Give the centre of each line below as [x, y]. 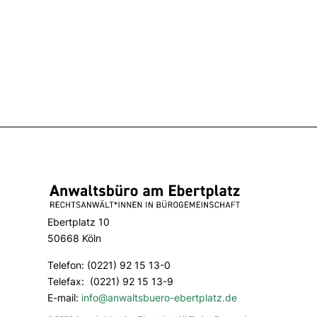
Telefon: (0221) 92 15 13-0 [109, 265]
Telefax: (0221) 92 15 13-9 [111, 281]
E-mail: [65, 297]
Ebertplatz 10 [79, 222]
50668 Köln [75, 238]
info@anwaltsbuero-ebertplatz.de [160, 297]
